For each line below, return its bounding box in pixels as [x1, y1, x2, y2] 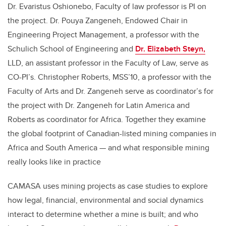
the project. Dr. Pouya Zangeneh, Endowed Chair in [8, 14, 188, 26]
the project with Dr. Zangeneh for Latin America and [8, 99, 190, 111]
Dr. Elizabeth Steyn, [135, 42, 205, 54]
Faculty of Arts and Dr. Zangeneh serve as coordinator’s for [8, 85, 213, 97]
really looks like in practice [8, 155, 101, 167]
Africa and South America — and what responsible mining [8, 141, 209, 153]
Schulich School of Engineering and [8, 42, 135, 54]
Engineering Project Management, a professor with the [8, 28, 199, 40]
